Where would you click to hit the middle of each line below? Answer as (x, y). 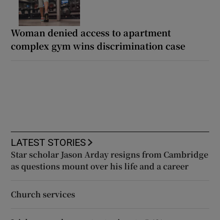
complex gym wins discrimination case (98, 46)
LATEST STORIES (49, 143)
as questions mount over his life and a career (100, 166)
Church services (43, 194)
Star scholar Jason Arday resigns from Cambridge (110, 155)
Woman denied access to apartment (91, 33)
